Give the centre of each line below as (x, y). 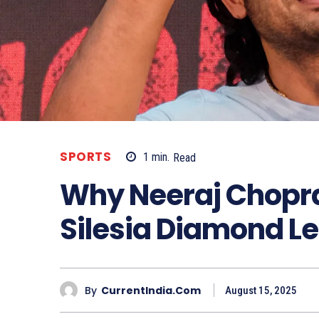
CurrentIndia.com (151, 290)
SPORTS (85, 157)
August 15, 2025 (261, 291)
